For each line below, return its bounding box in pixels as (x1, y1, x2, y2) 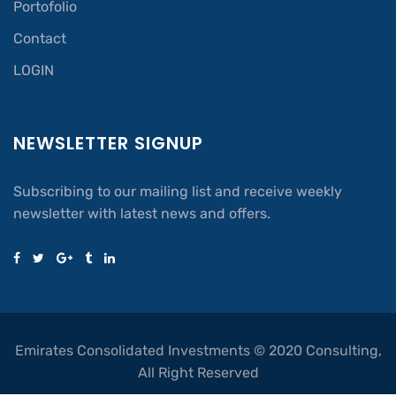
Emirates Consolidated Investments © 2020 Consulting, (14, 342, 382, 360)
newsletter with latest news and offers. (13, 205, 270, 223)
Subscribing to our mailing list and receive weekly (13, 183, 342, 201)
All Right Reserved (137, 364, 259, 382)
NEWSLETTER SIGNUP (13, 131, 203, 156)
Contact (13, 30, 66, 48)
